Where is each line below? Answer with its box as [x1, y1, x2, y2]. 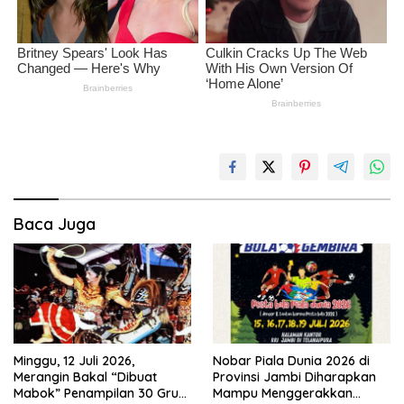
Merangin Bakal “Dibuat [14, 368, 157, 385]
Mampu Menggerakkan [213, 384, 353, 401]
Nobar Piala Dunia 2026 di [213, 352, 370, 369]
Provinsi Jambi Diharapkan [213, 368, 376, 385]
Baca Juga [14, 213, 96, 234]
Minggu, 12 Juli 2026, [14, 352, 134, 369]
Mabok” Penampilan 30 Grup [14, 384, 187, 401]
